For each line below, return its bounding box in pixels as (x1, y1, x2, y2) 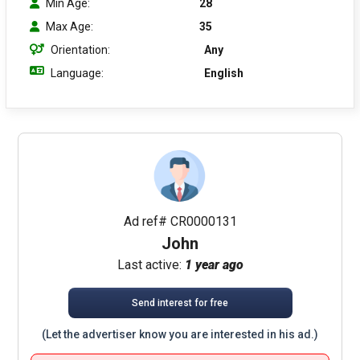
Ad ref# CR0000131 (123, 213, 237, 229)
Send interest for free (132, 297, 228, 309)
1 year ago (184, 256, 243, 272)
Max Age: (46, 19, 93, 33)
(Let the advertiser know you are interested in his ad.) (42, 327, 318, 341)
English (204, 66, 243, 80)
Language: (51, 66, 104, 80)
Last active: (117, 256, 185, 272)
